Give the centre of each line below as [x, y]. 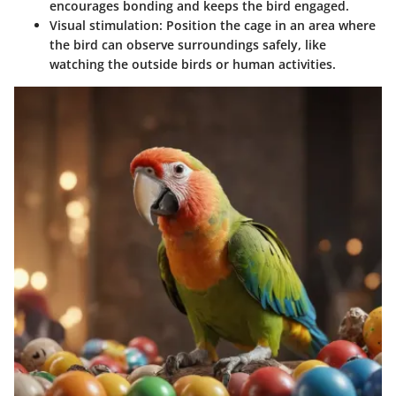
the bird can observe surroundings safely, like [188, 44]
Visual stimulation [104, 25]
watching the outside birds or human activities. [193, 64]
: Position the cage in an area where [267, 25]
